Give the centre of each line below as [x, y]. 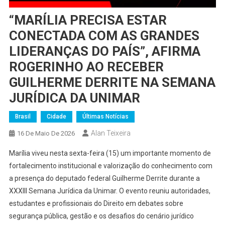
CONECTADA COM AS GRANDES [104, 36]
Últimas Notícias [105, 117]
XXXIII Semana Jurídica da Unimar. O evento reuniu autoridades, [109, 191]
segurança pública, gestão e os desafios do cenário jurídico [101, 216]
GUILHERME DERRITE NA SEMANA [112, 82]
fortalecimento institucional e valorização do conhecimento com [110, 166]
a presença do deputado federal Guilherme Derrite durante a [104, 178]
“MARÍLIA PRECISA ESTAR [88, 20]
